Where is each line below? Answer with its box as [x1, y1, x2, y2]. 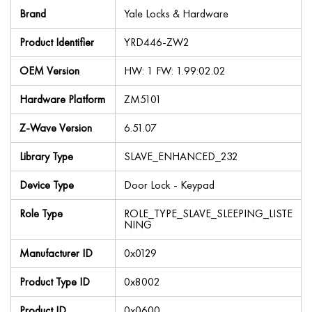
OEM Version [19, 63, 79, 78]
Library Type [19, 149, 73, 164]
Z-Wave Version [19, 120, 92, 135]
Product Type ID [19, 274, 90, 289]
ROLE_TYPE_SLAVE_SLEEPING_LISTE [124, 206, 292, 221]
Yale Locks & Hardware [124, 6, 228, 21]
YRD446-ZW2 [124, 35, 189, 49]
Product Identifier [19, 35, 94, 49]
